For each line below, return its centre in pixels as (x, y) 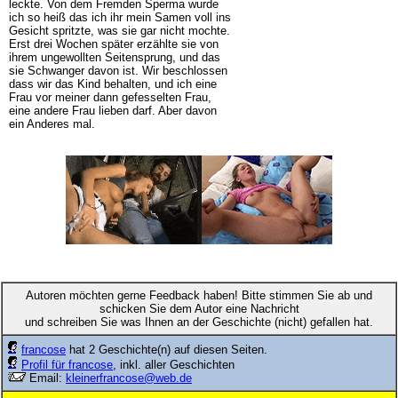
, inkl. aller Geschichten (174, 364)
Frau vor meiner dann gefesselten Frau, (110, 97)
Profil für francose (67, 364)
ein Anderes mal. (52, 123)
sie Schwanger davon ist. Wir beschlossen (118, 70)
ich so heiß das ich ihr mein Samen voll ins (119, 17)
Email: (46, 378)
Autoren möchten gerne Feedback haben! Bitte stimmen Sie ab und (199, 295)
